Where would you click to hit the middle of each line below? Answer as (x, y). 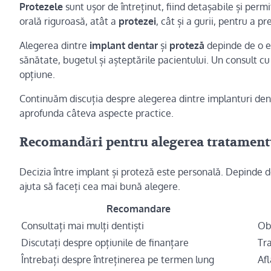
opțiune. (37, 75)
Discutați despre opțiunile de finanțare (105, 242)
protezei (137, 21)
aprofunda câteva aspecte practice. (96, 113)
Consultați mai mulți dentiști (83, 225)
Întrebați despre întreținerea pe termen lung (118, 259)
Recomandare (138, 208)
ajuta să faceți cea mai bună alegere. (100, 186)
